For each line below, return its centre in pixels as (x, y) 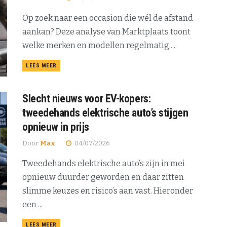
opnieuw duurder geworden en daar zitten (103, 177)
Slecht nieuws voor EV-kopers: (87, 98)
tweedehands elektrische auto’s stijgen (105, 112)
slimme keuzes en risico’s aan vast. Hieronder (108, 191)
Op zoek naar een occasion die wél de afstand (108, 18)
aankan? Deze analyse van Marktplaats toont (106, 31)
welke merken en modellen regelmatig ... (99, 45)
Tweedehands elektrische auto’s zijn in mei (104, 163)
